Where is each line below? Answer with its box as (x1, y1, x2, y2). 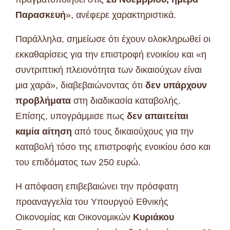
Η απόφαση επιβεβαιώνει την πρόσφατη (15, 181, 178, 192)
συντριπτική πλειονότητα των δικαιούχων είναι (15, 65, 202, 75)
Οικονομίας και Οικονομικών (15, 212, 133, 223)
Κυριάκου (133, 212, 174, 223)
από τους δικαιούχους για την (72, 126, 194, 137)
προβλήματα (15, 95, 71, 106)
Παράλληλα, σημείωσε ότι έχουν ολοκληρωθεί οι (15, 34, 210, 45)
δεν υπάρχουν (145, 80, 207, 91)
